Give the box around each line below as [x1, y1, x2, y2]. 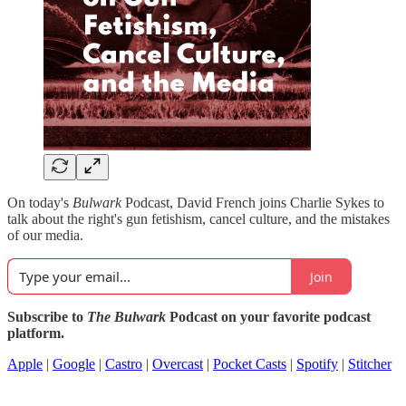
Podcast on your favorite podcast [166, 309, 371, 324]
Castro [105, 356, 142, 372]
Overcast [152, 356, 203, 372]
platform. [7, 325, 64, 341]
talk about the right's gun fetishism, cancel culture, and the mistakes [7, 211, 390, 227]
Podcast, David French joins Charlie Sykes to [121, 195, 384, 210]
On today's [7, 195, 72, 210]
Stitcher [348, 356, 391, 372]
